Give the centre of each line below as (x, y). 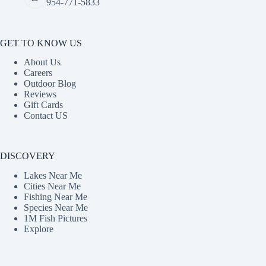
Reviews (40, 94)
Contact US (46, 116)
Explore (39, 229)
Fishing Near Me (56, 197)
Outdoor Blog (50, 84)
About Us (42, 62)
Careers (38, 73)
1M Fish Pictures (56, 218)
